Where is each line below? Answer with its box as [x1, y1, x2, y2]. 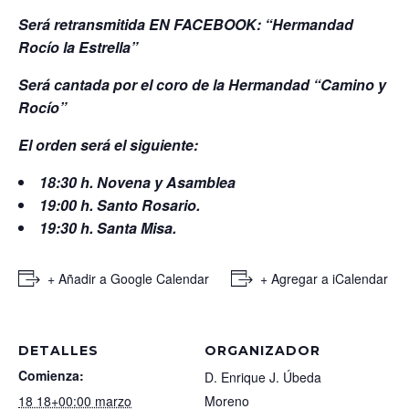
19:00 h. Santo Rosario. [39, 194, 200, 215]
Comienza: [18, 365, 84, 384]
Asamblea [166, 171, 236, 193]
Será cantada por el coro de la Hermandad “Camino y [18, 73, 386, 95]
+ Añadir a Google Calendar [47, 268, 209, 288]
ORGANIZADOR [204, 341, 320, 359]
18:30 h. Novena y [39, 171, 166, 193]
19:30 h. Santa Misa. [39, 216, 176, 238]
